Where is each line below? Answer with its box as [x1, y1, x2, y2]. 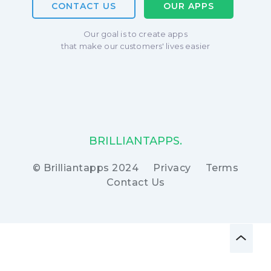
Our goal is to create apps [83, 29, 188, 39]
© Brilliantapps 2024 [33, 162, 139, 174]
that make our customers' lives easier [61, 41, 210, 51]
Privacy [153, 162, 191, 174]
